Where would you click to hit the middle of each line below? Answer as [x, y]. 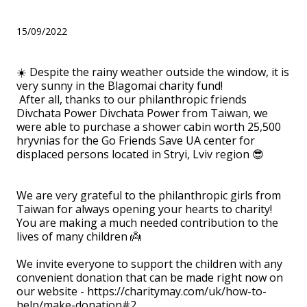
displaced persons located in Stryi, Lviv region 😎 [140, 155]
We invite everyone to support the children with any [149, 264]
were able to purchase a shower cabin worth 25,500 [149, 127]
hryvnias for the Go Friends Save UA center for [136, 141]
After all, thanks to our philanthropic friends [132, 100]
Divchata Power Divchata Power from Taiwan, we [142, 113]
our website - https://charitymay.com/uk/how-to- [142, 292]
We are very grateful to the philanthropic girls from [149, 196]
